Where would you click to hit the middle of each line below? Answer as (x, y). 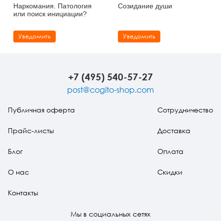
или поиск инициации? (50, 14)
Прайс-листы (31, 130)
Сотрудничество (185, 110)
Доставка (174, 130)
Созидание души (145, 6)
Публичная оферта (41, 110)
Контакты (23, 192)
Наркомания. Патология (53, 6)
